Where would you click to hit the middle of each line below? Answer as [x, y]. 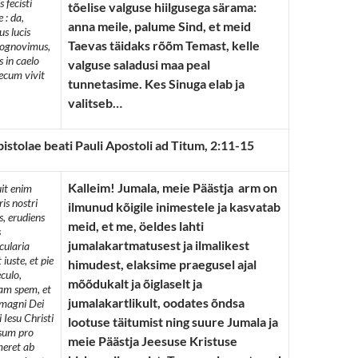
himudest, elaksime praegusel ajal [162, 264]
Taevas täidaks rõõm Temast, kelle [164, 45]
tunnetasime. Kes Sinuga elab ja [156, 84]
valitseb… [95, 103]
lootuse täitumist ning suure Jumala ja [173, 322]
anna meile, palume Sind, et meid [159, 26]
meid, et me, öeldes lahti [136, 226]
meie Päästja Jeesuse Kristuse [153, 341]
